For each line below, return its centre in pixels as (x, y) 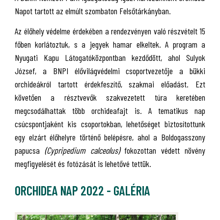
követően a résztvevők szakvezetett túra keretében (110, 97)
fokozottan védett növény (165, 150)
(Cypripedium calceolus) (82, 150)
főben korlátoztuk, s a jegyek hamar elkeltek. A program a (110, 44)
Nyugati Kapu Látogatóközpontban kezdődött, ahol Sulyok (110, 57)
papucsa (27, 150)
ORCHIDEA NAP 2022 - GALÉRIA (82, 190)
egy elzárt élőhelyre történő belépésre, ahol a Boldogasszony (110, 137)
